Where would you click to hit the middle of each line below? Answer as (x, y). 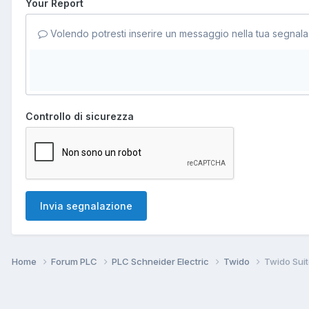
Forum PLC (75, 261)
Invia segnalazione (86, 206)
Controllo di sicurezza (80, 116)
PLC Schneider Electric (161, 261)
